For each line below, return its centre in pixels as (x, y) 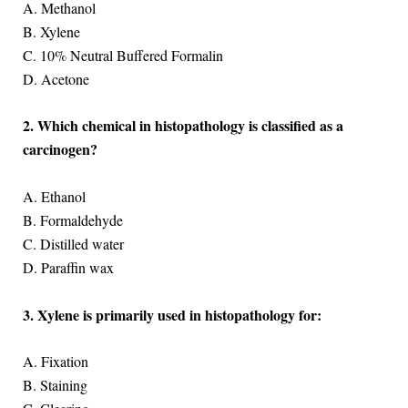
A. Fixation (55, 362)
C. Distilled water (73, 244)
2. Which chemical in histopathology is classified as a (183, 126)
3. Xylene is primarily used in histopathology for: (172, 314)
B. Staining (55, 385)
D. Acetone (56, 78)
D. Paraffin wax (68, 268)
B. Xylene (51, 31)
